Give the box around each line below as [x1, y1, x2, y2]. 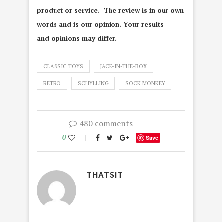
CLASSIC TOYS [43, 63, 83, 70]
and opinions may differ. [37, 34, 117, 43]
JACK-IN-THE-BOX [100, 63, 147, 70]
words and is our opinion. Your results [37, 20, 164, 29]
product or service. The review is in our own [37, 6, 184, 15]
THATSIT [86, 170, 123, 180]
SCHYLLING [78, 80, 109, 87]
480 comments [79, 118, 133, 129]
